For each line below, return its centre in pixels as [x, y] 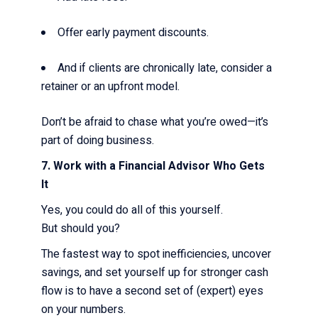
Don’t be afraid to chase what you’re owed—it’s [155, 122]
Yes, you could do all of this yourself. [134, 210]
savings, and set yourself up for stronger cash [155, 272]
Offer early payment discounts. [135, 32]
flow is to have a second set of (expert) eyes [153, 291]
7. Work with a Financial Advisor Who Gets [153, 166]
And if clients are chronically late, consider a [165, 68]
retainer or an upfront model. [112, 86]
